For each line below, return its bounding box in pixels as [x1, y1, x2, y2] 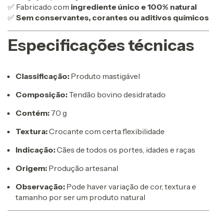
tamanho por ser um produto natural [15, 192, 145, 202]
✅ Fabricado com [8, 1, 71, 12]
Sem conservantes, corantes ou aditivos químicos [16, 12, 209, 22]
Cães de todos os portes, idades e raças [55, 144, 195, 155]
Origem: [15, 163, 47, 173]
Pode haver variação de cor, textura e [65, 181, 196, 191]
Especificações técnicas [8, 35, 194, 55]
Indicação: [15, 144, 55, 155]
